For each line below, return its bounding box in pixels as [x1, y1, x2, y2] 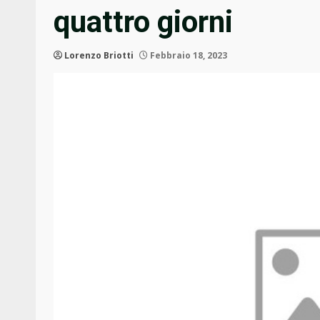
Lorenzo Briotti [64, 49, 134, 62]
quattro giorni [54, 4, 233, 40]
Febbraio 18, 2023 [148, 49, 227, 62]
